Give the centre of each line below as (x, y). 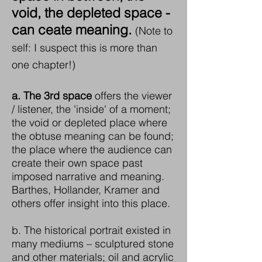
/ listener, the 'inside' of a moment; (91, 109)
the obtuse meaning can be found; (93, 136)
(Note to (154, 31)
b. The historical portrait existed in (91, 230)
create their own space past (77, 163)
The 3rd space (58, 96)
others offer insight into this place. (91, 203)
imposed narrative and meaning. (88, 176)
